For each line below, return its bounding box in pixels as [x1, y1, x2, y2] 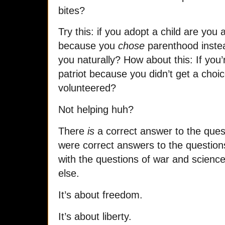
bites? [58, 5, 85, 16]
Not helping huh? [58, 104, 134, 116]
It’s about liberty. [58, 210, 132, 222]
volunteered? [58, 82, 116, 94]
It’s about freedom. [58, 189, 143, 200]
